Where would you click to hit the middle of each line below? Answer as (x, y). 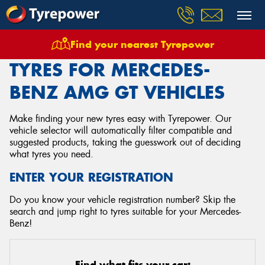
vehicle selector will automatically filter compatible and (121, 130)
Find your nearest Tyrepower (142, 44)
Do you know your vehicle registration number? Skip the (122, 200)
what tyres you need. (51, 154)
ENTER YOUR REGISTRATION (91, 177)
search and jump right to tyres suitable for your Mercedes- (125, 211)
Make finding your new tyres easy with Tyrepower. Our (120, 119)
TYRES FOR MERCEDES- (110, 70)
